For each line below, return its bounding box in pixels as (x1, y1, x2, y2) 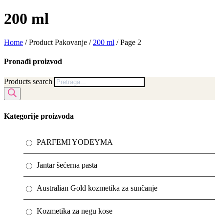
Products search (4, 77, 54, 86)
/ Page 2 (114, 38, 141, 47)
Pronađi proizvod (4, 57, 62, 66)
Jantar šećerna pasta (37, 161, 97, 170)
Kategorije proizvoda (4, 111, 74, 120)
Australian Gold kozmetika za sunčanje (37, 184, 157, 193)
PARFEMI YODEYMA (37, 138, 113, 147)
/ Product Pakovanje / (23, 38, 93, 47)
